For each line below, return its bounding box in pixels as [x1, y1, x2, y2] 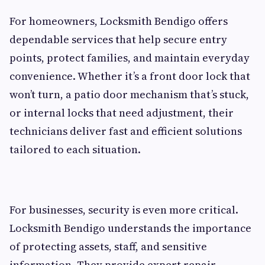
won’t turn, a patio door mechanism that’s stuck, [9, 86, 249, 102]
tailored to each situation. [9, 141, 141, 157]
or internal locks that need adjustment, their [9, 105, 234, 120]
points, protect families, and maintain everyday [9, 50, 250, 65]
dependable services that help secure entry [9, 31, 227, 47]
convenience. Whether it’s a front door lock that [9, 68, 250, 83]
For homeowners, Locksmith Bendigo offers [9, 13, 228, 28]
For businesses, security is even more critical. [9, 202, 238, 217]
